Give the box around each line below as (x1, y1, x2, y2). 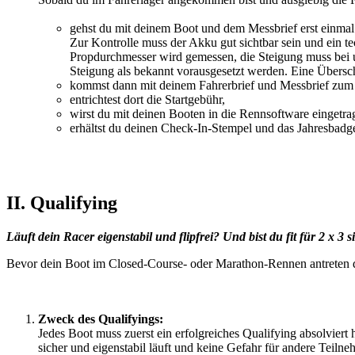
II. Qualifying (6, 193, 117, 214)
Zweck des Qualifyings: (38, 312, 163, 326)
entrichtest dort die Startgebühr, (70, 93, 225, 107)
